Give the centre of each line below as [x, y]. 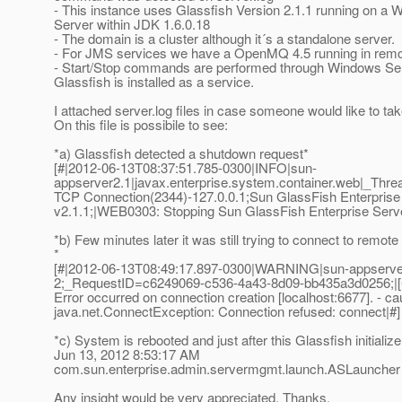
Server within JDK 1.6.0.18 [132, 24]
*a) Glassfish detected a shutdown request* [181, 153]
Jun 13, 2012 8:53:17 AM [127, 354]
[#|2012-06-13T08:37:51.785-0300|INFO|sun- [185, 168]
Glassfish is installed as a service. [154, 82]
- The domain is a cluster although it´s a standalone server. [224, 39]
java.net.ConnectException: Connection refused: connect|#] [227, 311]
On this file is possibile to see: [141, 125]
